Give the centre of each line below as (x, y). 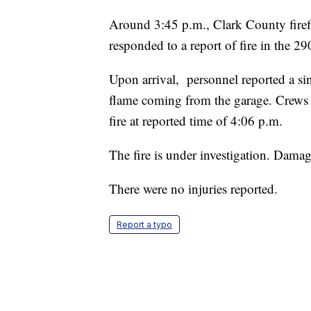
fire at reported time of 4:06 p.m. (196, 121)
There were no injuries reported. (193, 189)
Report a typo (144, 225)
